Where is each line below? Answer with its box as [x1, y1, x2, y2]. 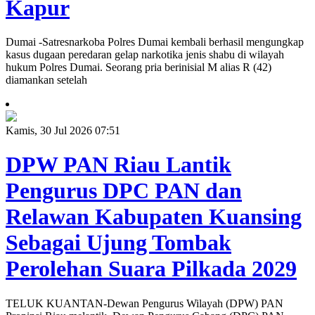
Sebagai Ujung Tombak [6, 230, 231, 256]
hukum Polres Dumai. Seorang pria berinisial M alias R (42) [6, 61, 271, 74]
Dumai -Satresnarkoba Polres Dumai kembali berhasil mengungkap [6, 36, 304, 49]
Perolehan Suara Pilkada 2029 [6, 256, 297, 282]
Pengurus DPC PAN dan [6, 178, 242, 204]
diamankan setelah [6, 74, 87, 86]
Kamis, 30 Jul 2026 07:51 [6, 124, 120, 137]
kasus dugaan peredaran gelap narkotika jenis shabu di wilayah [6, 49, 284, 61]
